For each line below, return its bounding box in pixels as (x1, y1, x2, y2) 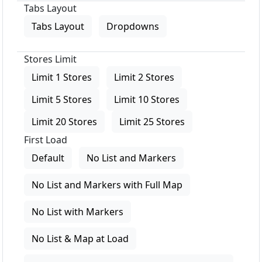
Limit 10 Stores (114, 93, 180, 106)
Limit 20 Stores (32, 115, 97, 129)
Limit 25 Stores (119, 115, 185, 129)
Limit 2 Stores (114, 71, 174, 84)
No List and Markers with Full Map (32, 178, 182, 192)
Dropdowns (106, 20, 159, 33)
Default (32, 151, 64, 165)
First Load (24, 133, 67, 147)
